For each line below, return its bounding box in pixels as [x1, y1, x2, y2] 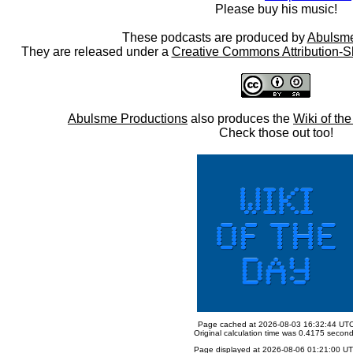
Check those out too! [218, 126, 333, 139]
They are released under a [20, 45, 172, 58]
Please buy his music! [214, 2, 337, 16]
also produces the [188, 112, 293, 125]
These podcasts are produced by [121, 31, 307, 44]
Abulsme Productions [68, 112, 188, 125]
